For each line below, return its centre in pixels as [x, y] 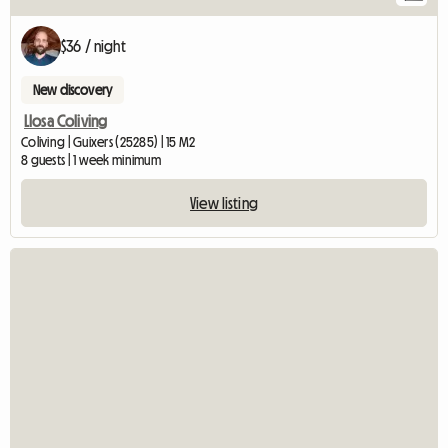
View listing [224, 203]
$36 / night [93, 46]
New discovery [73, 90]
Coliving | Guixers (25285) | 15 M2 [108, 142]
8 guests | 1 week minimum [91, 160]
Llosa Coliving [66, 121]
